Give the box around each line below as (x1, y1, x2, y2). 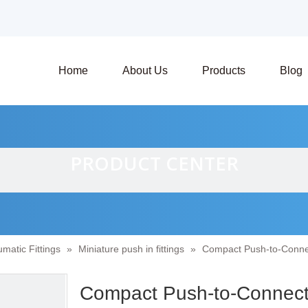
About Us (122, 65, 168, 76)
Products (202, 65, 245, 76)
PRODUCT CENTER (69, 151, 239, 176)
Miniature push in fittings (78, 243, 184, 254)
